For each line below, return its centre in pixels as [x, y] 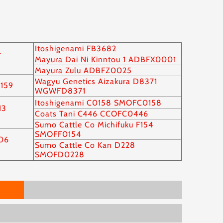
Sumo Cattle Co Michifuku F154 [94, 125]
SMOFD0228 [60, 155]
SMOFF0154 [58, 134]
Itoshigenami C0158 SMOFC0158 [99, 103]
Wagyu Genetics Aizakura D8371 [96, 81]
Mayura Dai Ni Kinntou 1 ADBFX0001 [106, 59]
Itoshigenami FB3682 [76, 49]
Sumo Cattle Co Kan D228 [85, 145]
